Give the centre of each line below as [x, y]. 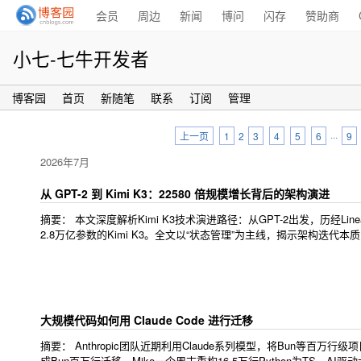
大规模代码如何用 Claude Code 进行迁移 [147, 320]
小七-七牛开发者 [81, 58]
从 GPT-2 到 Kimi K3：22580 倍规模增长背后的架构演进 [185, 193]
